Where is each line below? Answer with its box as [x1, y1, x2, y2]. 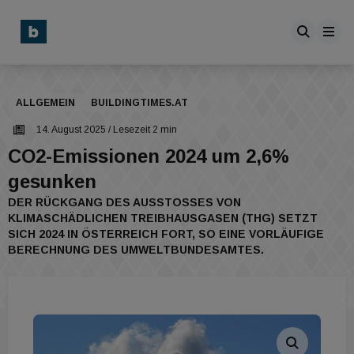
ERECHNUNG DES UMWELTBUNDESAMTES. [8, 243, 261, 256]
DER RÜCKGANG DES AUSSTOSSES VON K [8, 196, 241, 209]
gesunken [8, 171, 96, 192]
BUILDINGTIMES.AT [91, 97, 188, 108]
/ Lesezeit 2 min [106, 124, 177, 135]
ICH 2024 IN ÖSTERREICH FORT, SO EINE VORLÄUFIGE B [8, 228, 324, 240]
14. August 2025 [36, 124, 106, 135]
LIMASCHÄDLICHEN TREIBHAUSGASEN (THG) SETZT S [8, 212, 318, 224]
